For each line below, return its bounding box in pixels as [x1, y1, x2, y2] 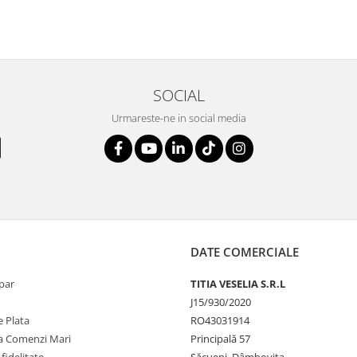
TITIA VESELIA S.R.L [190, 277, 285, 292]
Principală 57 [190, 331, 250, 347]
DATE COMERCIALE [190, 244, 299, 261]
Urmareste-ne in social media [111, 111, 246, 126]
